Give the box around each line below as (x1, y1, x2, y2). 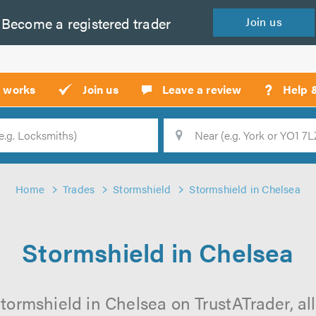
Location (101, 135, 153, 153)
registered (63, 12, 130, 33)
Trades (63, 181, 95, 196)
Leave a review (162, 81, 242, 97)
